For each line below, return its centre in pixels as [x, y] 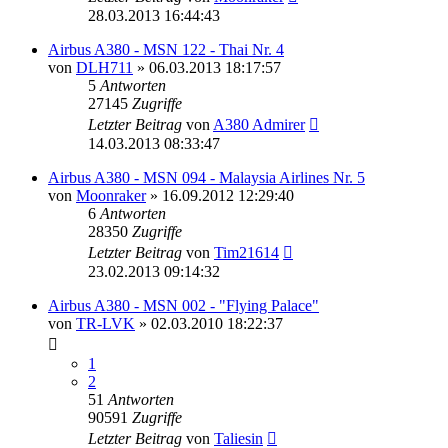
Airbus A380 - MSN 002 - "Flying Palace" [183, 305]
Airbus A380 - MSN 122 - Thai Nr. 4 [166, 49]
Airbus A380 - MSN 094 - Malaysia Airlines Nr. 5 [206, 177]
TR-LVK [105, 323]
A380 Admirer [259, 124]
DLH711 [104, 67]
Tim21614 [246, 252]
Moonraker [111, 195]
